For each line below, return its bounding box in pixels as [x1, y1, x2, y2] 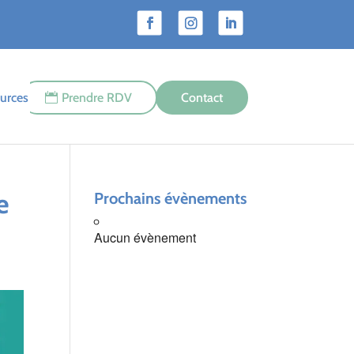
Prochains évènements [94, 189, 247, 208]
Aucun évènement [94, 228, 197, 247]
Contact [180, 90, 223, 105]
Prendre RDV [61, 90, 132, 105]
